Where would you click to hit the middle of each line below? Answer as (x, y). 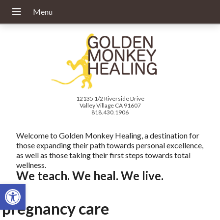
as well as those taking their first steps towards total (104, 155)
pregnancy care (56, 209)
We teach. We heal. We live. (90, 176)
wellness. (31, 165)
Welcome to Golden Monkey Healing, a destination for (108, 136)
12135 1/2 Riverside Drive (110, 99)
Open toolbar (29, 189)
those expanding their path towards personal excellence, (110, 145)
